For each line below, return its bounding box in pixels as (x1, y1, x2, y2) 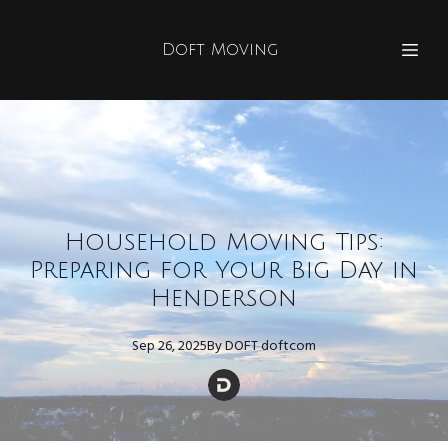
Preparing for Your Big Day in (30, 257, 418, 283)
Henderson (151, 285, 297, 311)
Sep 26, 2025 (132, 335, 207, 358)
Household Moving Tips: (64, 229, 384, 255)
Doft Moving (162, 41, 278, 59)
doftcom (261, 335, 316, 358)
